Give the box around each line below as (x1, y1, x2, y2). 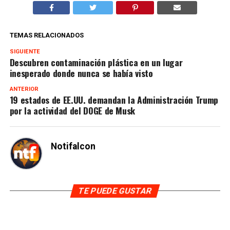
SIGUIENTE (9, 48, 40, 55)
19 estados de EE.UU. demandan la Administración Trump (9, 93, 219, 107)
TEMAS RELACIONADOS (9, 31, 84, 40)
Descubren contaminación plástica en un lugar (9, 55, 183, 69)
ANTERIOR (9, 86, 39, 93)
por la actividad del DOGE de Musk (9, 104, 136, 118)
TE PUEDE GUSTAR (77, 186, 153, 196)
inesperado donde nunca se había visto (9, 66, 153, 80)
